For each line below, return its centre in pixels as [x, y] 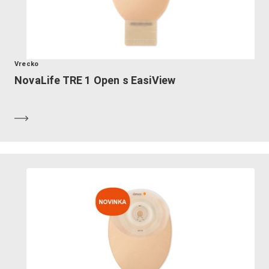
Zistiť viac [48, 117]
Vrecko [27, 64]
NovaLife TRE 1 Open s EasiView [95, 80]
